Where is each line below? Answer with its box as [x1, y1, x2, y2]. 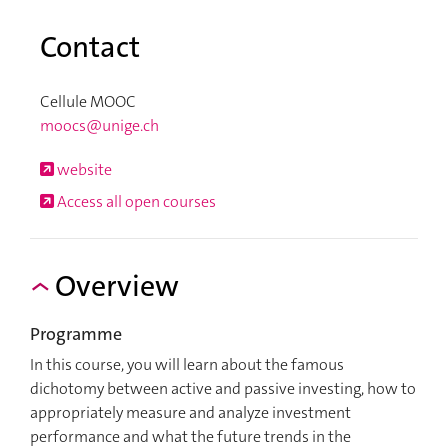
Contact [40, 27, 140, 67]
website [54, 158, 112, 180]
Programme [30, 322, 122, 347]
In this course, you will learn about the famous [30, 354, 344, 376]
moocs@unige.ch [40, 114, 159, 136]
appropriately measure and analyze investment [30, 402, 351, 424]
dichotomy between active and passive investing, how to [30, 378, 416, 400]
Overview [55, 266, 179, 306]
